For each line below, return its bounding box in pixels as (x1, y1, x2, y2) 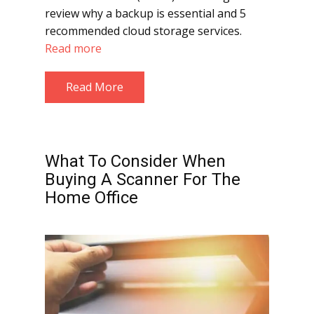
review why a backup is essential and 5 (45, 6, 246, 21)
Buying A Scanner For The (45, 170, 240, 189)
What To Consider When (45, 151, 226, 171)
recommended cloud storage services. (45, 23, 242, 39)
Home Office (45, 188, 138, 207)
